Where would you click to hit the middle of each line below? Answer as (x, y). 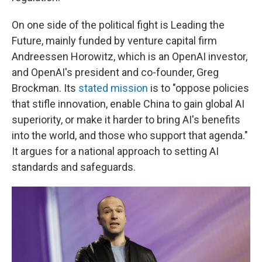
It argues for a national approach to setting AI (115, 151)
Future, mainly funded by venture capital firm (114, 41)
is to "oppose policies (199, 88)
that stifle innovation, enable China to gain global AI (128, 104)
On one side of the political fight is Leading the (118, 25)
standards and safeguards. (74, 167)
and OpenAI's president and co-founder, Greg (115, 73)
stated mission (113, 88)
